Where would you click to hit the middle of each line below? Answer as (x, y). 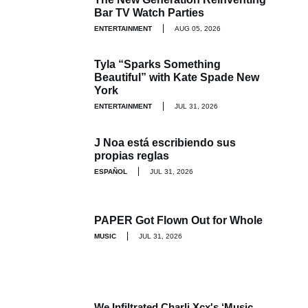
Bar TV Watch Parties (149, 12)
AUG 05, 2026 (198, 28)
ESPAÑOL (111, 171)
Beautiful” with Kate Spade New (177, 77)
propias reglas (132, 155)
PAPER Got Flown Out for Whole (178, 220)
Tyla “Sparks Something (157, 64)
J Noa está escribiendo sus (165, 142)
